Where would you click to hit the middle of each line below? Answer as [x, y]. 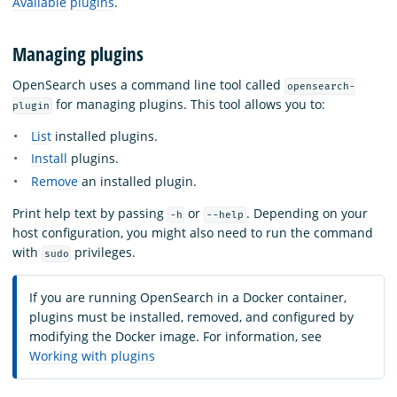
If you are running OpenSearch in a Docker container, [188, 297]
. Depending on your [307, 213]
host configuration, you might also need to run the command [193, 232]
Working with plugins [92, 355]
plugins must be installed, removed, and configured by [191, 316]
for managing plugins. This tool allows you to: [188, 104]
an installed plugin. [137, 181]
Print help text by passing [90, 213]
